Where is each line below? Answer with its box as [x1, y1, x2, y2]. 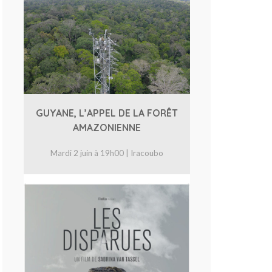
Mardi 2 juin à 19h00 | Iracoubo [50, 148, 163, 158]
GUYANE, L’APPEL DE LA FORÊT [35, 107, 178, 120]
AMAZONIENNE [72, 121, 141, 134]
